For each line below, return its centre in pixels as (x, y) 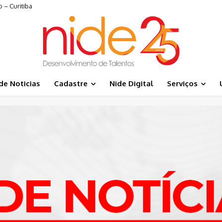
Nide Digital (131, 83)
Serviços (182, 83)
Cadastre (71, 83)
